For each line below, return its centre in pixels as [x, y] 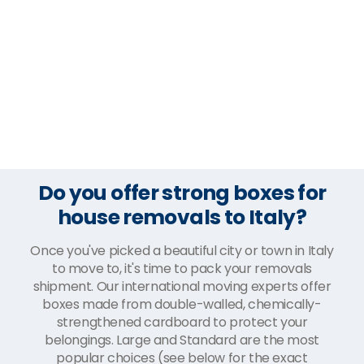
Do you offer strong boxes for [182, 193]
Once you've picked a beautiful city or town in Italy [182, 250]
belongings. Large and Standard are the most [182, 340]
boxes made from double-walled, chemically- [182, 304]
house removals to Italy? [182, 217]
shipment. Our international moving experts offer [182, 286]
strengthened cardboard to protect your [182, 322]
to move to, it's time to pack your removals [182, 268]
